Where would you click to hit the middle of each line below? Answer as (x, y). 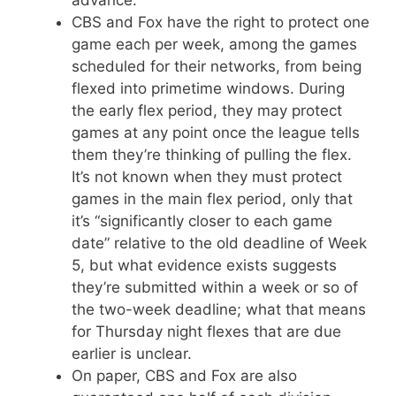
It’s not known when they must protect (207, 176)
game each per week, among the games (214, 44)
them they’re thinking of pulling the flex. (212, 154)
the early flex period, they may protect (207, 110)
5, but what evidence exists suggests (204, 265)
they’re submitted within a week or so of (215, 287)
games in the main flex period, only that (212, 198)
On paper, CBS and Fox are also (184, 375)
